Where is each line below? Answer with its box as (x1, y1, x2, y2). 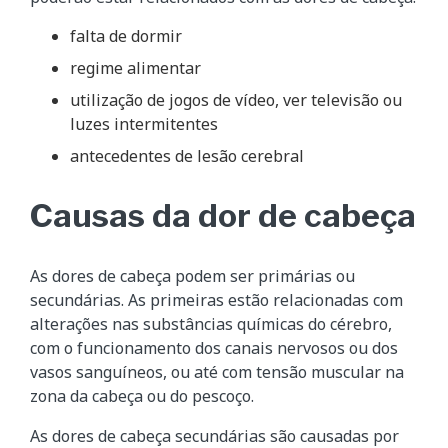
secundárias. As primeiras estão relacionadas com (30, 288, 403, 311)
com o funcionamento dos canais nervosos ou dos (30, 336, 398, 359)
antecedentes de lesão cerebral (70, 144, 304, 167)
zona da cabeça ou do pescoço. (30, 384, 254, 407)
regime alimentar (70, 56, 201, 79)
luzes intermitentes (70, 112, 218, 135)
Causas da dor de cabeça (30, 195, 416, 235)
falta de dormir (70, 24, 182, 47)
